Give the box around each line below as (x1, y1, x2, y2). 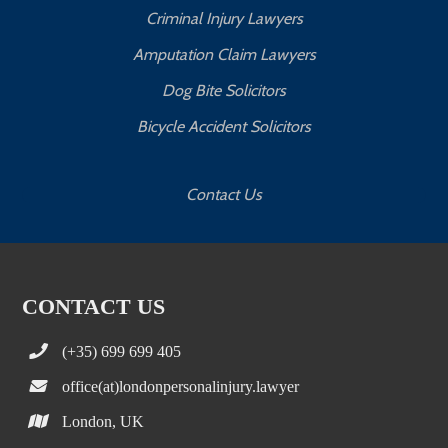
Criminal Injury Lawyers (145, 9, 303, 29)
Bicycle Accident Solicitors (137, 117, 311, 137)
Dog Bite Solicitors (162, 81, 286, 101)
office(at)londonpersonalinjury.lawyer (62, 378, 300, 395)
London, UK (62, 413, 145, 430)
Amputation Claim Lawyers (132, 45, 316, 65)
